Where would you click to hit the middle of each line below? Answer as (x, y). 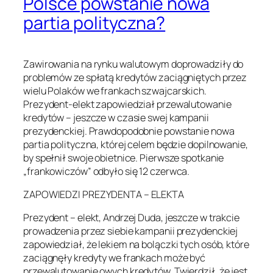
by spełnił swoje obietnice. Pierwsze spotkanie (124, 158)
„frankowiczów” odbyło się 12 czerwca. (107, 171)
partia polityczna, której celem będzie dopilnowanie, (136, 144)
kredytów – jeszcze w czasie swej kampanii (116, 117)
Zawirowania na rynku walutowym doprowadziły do (133, 64)
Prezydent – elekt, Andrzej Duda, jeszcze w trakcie (131, 218)
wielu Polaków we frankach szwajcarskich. (115, 90)
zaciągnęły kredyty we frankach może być (115, 258)
